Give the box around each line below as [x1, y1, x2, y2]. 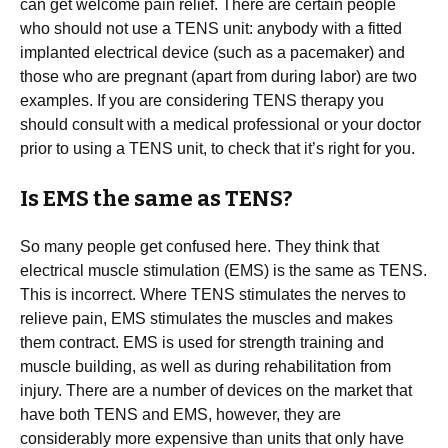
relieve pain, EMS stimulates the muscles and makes [20, 310, 393, 327]
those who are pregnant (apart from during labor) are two [20, 68, 417, 85]
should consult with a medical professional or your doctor [20, 116, 421, 133]
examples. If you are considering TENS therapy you [20, 92, 384, 109]
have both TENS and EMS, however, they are [20, 406, 341, 423]
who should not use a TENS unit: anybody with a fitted [20, 20, 402, 37]
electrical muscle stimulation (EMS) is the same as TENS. [20, 262, 427, 279]
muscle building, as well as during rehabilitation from [20, 358, 391, 375]
